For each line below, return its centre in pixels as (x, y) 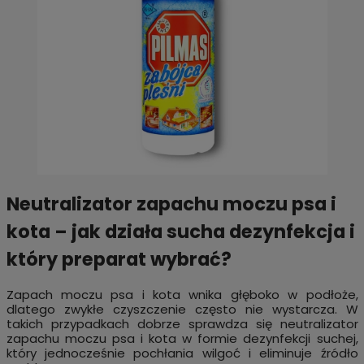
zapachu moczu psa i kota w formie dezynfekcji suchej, (182, 339)
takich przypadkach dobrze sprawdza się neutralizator (182, 324)
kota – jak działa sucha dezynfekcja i (180, 231)
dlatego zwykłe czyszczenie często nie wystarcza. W (182, 310)
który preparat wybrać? (119, 259)
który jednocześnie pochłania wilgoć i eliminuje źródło (182, 353)
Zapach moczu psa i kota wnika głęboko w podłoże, (182, 295)
